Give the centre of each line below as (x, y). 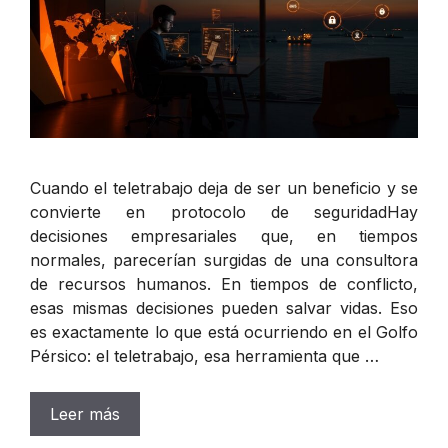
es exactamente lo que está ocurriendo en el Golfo (224, 332)
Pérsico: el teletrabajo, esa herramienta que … (204, 356)
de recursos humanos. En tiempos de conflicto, (224, 284)
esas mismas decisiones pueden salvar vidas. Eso (224, 308)
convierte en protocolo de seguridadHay (224, 212)
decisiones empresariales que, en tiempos (224, 236)
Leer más (85, 414)
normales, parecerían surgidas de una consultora (224, 260)
